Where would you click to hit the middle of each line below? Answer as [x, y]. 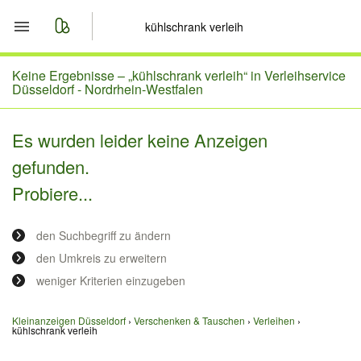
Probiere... [52, 193]
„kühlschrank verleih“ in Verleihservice [237, 75]
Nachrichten [90, 152]
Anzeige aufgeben [110, 191]
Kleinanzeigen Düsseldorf [69, 320]
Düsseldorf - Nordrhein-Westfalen [108, 89]
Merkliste [80, 114]
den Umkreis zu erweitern [102, 258]
